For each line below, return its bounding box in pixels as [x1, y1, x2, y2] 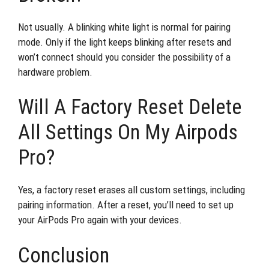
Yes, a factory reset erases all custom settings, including [18, 184, 245, 196]
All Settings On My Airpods [18, 120, 238, 145]
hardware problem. [18, 65, 92, 78]
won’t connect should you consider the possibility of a [18, 50, 231, 63]
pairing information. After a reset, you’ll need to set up [18, 199, 234, 211]
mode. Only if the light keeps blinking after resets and [18, 35, 231, 48]
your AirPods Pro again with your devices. [18, 214, 182, 226]
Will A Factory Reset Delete [18, 95, 241, 119]
